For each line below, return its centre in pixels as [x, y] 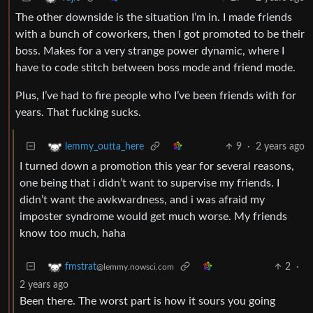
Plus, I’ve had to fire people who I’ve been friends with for [156, 95]
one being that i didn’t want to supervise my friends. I [150, 183]
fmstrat [81, 267]
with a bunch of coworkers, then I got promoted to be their [160, 34]
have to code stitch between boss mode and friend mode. [155, 67]
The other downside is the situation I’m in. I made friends [154, 17]
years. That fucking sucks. [78, 112]
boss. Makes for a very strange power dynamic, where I [150, 51]
